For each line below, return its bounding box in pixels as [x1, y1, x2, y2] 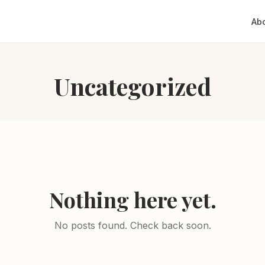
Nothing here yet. [49, 185, 216, 214]
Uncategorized [54, 70, 211, 102]
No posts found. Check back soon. [54, 219, 211, 231]
